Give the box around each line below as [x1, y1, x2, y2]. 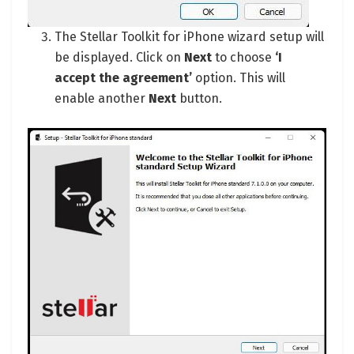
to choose [212, 49, 276, 65]
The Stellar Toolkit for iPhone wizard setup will [55, 28, 325, 44]
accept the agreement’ [55, 70, 193, 85]
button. [176, 90, 223, 106]
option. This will [192, 70, 286, 85]
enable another [55, 90, 149, 106]
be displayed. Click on [55, 49, 185, 65]
